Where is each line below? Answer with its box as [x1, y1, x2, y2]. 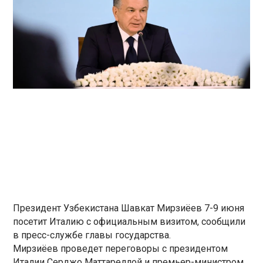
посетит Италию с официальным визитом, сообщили [13, 215, 246, 227]
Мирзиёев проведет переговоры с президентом [13, 242, 228, 254]
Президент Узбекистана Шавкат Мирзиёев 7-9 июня [13, 202, 245, 214]
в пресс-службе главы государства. [13, 229, 171, 241]
